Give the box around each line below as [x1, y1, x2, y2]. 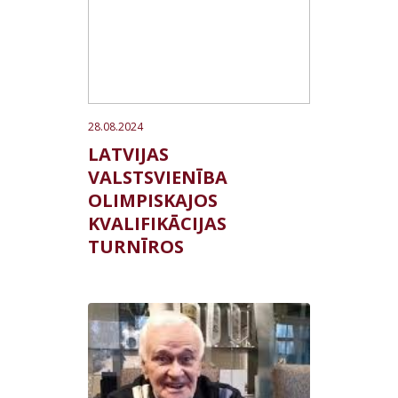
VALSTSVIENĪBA [88, 165, 227, 189]
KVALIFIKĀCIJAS [88, 211, 227, 235]
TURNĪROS [88, 235, 184, 259]
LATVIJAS [88, 142, 169, 166]
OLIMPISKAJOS [88, 188, 218, 212]
